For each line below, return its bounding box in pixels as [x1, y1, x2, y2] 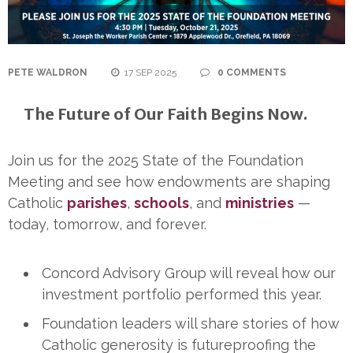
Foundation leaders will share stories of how [42, 314, 339, 332]
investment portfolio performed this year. [42, 285, 321, 303]
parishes [67, 194, 127, 211]
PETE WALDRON [8, 67, 87, 79]
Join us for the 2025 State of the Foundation [8, 151, 303, 169]
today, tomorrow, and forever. [8, 215, 206, 232]
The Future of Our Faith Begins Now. [24, 103, 307, 124]
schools [134, 194, 189, 211]
